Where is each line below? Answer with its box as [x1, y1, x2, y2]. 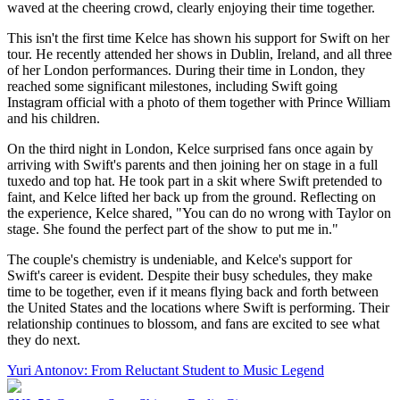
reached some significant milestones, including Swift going [7, 78, 337, 94]
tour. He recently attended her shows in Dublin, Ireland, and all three [7, 46, 392, 62]
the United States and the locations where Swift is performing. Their [7, 299, 389, 315]
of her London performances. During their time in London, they [7, 62, 365, 78]
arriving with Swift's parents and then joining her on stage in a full [7, 156, 378, 172]
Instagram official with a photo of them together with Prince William [7, 94, 390, 110]
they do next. [7, 331, 80, 347]
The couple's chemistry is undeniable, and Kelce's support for [7, 251, 352, 267]
